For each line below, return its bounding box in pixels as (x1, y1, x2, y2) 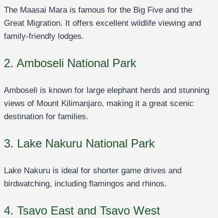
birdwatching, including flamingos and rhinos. (4, 179, 167, 189)
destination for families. (4, 112, 89, 122)
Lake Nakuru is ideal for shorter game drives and (4, 166, 182, 176)
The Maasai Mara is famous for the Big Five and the (4, 5, 192, 15)
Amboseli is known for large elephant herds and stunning (4, 86, 209, 95)
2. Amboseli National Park (4, 56, 136, 70)
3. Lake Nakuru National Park (4, 137, 155, 150)
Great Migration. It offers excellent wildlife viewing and (4, 18, 201, 28)
